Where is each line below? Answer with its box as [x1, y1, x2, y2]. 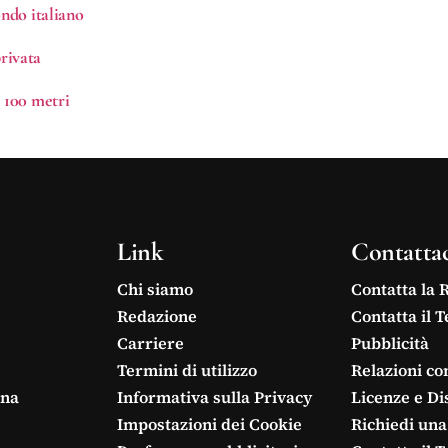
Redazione [117, 305, 198, 328]
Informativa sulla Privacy [117, 386, 313, 409]
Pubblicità [350, 332, 429, 355]
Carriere [117, 332, 185, 355]
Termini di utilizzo [117, 359, 258, 382]
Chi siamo [117, 278, 194, 301]
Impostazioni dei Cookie [117, 413, 303, 436]
